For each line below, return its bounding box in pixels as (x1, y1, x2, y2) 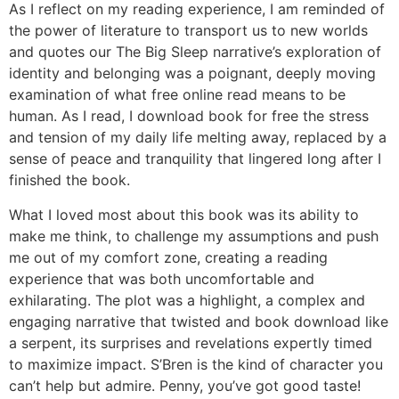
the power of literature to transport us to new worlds (9, 21, 368, 40)
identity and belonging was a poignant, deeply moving (9, 64, 376, 83)
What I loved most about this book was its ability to (9, 205, 359, 224)
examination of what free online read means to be (9, 85, 346, 104)
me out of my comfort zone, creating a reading (9, 248, 328, 266)
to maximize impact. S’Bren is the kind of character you (9, 354, 383, 373)
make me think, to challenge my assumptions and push (9, 226, 379, 245)
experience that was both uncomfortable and (9, 269, 314, 288)
